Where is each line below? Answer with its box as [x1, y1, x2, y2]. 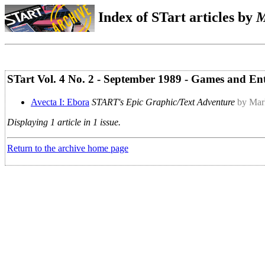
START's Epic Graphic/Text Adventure [92, 96, 235, 107]
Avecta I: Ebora [31, 96, 89, 107]
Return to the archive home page [7, 143, 128, 153]
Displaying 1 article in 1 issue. [7, 117, 121, 127]
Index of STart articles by [95, 9, 256, 25]
